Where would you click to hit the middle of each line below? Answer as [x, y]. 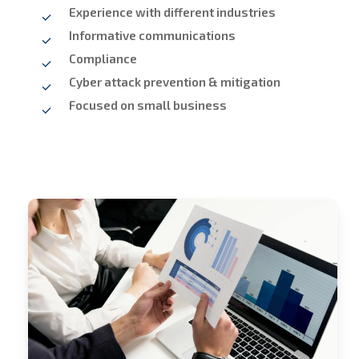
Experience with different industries [173, 12]
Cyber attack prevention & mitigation [175, 82]
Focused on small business [148, 105]
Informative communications [153, 36]
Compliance [103, 59]
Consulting [58, 250]
